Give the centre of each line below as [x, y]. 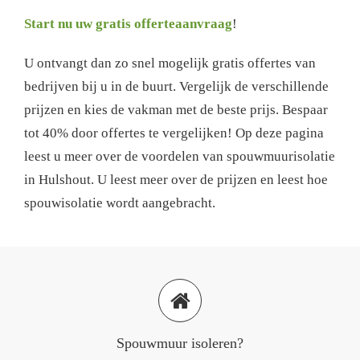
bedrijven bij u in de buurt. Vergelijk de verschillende [176, 87]
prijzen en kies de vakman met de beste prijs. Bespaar [176, 110]
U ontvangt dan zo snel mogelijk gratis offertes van [170, 63]
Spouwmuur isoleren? [180, 344]
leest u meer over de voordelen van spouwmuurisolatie [180, 157]
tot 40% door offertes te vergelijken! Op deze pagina [174, 133]
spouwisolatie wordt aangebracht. [120, 203]
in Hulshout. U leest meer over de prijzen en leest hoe [176, 180]
